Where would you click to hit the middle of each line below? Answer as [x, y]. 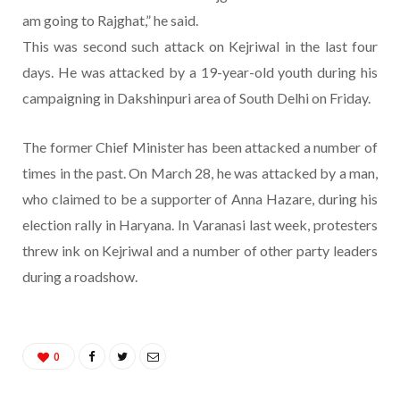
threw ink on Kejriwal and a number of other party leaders [200, 251]
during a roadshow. [80, 277]
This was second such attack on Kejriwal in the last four [200, 46]
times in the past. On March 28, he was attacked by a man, [200, 173]
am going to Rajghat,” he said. [110, 21]
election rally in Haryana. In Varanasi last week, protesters [200, 225]
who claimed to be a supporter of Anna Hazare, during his [200, 199]
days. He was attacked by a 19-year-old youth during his [200, 72]
